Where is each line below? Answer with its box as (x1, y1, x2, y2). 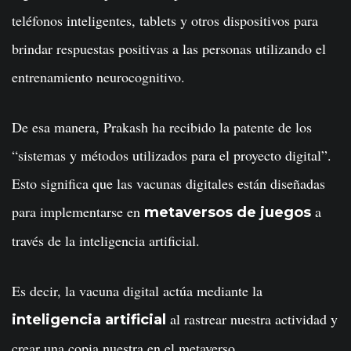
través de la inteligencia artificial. (12, 231, 200, 250)
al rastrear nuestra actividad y (166, 309, 338, 328)
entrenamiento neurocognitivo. (12, 67, 185, 86)
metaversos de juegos (144, 204, 311, 221)
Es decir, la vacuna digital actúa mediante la (12, 281, 262, 300)
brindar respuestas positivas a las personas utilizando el (12, 39, 326, 58)
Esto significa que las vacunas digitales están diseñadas (12, 174, 325, 193)
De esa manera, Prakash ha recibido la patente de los (12, 118, 312, 136)
